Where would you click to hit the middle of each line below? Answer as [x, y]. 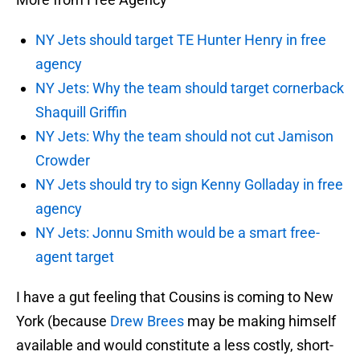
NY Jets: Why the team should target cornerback [190, 88]
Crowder [63, 161]
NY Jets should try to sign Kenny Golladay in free [189, 185]
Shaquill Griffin [81, 112]
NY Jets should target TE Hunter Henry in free [181, 40]
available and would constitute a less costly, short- [175, 346]
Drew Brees [147, 321]
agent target [75, 257]
